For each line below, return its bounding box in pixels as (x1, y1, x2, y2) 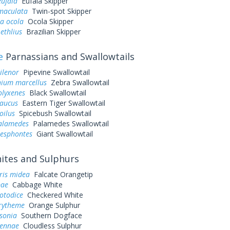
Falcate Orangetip (29, 169, 93, 179)
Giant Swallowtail (32, 129, 93, 139)
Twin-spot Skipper (27, 6, 91, 16)
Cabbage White (8, 180, 63, 189)
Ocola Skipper (23, 16, 73, 26)
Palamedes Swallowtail (28, 119, 109, 128)
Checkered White (23, 190, 83, 200)
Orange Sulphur (24, 200, 80, 210)
